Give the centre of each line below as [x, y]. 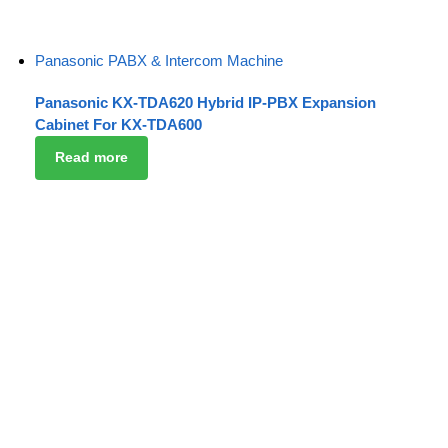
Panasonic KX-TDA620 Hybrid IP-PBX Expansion [205, 102]
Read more [91, 157]
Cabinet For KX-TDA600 [118, 124]
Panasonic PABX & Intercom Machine [159, 61]
